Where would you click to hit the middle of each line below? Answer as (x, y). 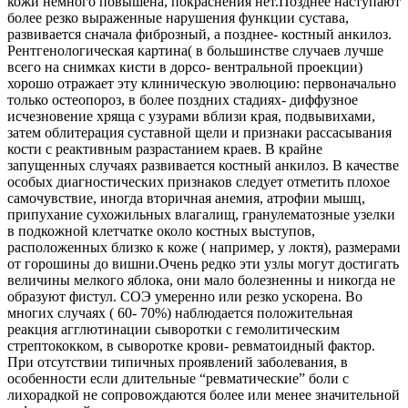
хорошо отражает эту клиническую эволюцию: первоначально (202, 83)
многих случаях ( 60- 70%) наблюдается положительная (180, 312)
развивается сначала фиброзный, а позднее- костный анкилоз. (199, 34)
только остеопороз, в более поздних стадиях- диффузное (183, 99)
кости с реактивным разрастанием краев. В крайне (165, 148)
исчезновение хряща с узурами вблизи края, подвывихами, (191, 116)
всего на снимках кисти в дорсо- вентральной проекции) (185, 66)
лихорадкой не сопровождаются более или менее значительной (204, 394)
